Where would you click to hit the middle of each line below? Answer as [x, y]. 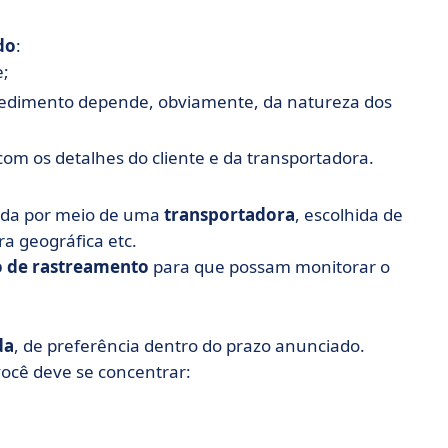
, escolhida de [349, 214]
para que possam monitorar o [269, 266]
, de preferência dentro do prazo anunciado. [189, 345]
